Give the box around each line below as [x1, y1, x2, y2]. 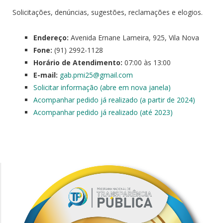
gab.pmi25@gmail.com [60, 70, 133, 80]
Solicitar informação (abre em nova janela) [33, 82, 171, 92]
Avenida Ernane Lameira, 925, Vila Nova [69, 32, 199, 42]
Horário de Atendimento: [33, 57, 122, 67]
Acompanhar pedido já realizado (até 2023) [33, 107, 173, 117]
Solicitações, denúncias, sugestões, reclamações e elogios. [12, 7, 203, 17]
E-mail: [33, 70, 58, 80]
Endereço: [33, 32, 69, 42]
